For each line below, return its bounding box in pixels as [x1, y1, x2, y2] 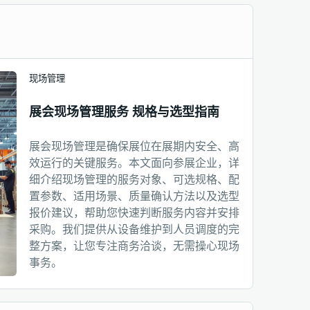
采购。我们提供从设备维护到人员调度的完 [29, 224, 239, 236]
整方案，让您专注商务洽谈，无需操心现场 [29, 240, 239, 253]
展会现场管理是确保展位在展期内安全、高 [29, 140, 239, 153]
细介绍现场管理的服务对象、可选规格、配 [29, 174, 239, 186]
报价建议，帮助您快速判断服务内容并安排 [29, 207, 239, 219]
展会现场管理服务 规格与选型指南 [29, 104, 219, 119]
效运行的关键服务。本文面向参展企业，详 [29, 157, 239, 170]
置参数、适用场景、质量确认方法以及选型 [29, 190, 239, 203]
